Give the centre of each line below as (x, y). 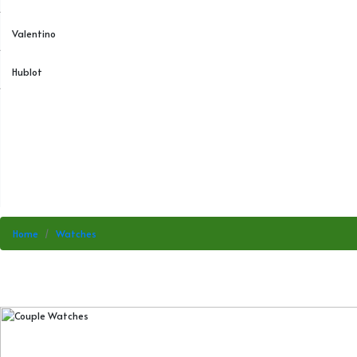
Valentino (34, 33)
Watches (76, 233)
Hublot (27, 72)
